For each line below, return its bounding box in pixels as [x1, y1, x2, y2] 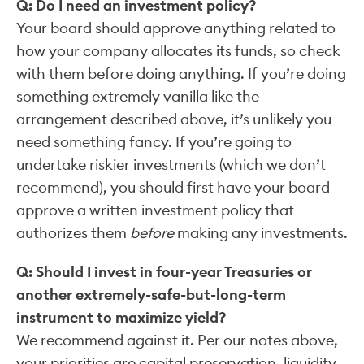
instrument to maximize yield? [16, 307, 226, 327]
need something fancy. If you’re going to [16, 132, 292, 151]
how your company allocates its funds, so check [16, 41, 340, 60]
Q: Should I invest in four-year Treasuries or [16, 262, 312, 281]
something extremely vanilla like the [16, 86, 259, 106]
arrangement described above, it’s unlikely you [16, 109, 331, 128]
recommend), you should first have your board [16, 177, 330, 197]
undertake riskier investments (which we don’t [16, 154, 326, 174]
